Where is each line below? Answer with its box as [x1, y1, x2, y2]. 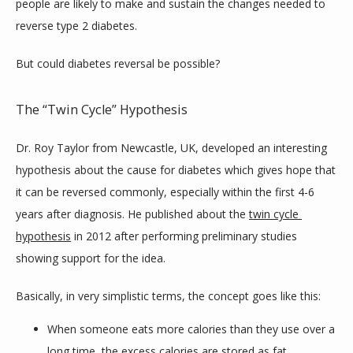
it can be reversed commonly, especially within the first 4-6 [16, 184, 314, 199]
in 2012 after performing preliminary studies [71, 229, 297, 243]
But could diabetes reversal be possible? [16, 56, 220, 71]
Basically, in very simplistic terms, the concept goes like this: [16, 288, 321, 303]
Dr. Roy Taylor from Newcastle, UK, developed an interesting [16, 140, 327, 155]
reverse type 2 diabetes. [16, 18, 137, 33]
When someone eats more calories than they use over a [47, 321, 335, 336]
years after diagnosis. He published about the [16, 206, 249, 221]
